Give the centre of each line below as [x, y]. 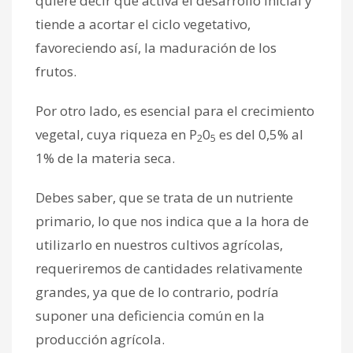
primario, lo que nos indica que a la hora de [172, 221]
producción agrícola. [100, 339]
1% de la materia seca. [105, 158]
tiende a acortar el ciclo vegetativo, [143, 24]
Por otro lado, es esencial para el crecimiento [175, 110]
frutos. [56, 71]
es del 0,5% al [260, 134]
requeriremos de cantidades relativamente [169, 268]
